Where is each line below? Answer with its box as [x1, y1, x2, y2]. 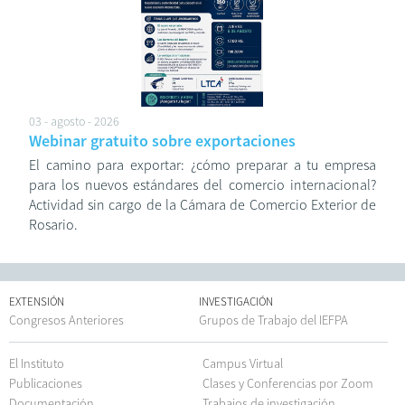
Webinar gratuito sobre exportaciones [29, 130, 296, 152]
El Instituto [9, 355, 64, 372]
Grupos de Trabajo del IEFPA [198, 312, 348, 329]
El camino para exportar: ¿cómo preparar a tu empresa [29, 155, 376, 174]
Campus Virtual [202, 355, 283, 372]
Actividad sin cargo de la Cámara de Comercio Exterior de [29, 195, 376, 214]
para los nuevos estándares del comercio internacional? [29, 175, 376, 194]
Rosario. [29, 215, 78, 234]
